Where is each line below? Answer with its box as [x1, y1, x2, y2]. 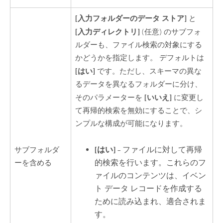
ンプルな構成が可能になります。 [75, 118, 188, 128]
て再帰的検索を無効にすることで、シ [75, 106, 203, 115]
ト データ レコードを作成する [95, 184, 203, 194]
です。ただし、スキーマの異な [95, 66, 202, 76]
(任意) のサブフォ [140, 27, 202, 37]
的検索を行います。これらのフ [95, 158, 207, 168]
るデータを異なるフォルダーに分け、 [75, 79, 203, 89]
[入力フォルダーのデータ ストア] [75, 13, 187, 23]
